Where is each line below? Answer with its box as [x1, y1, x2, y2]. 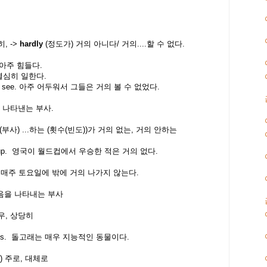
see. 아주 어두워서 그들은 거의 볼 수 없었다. [2, 82, 162, 92]
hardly [20, 39, 43, 49]
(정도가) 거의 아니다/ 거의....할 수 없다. [43, 39, 185, 49]
